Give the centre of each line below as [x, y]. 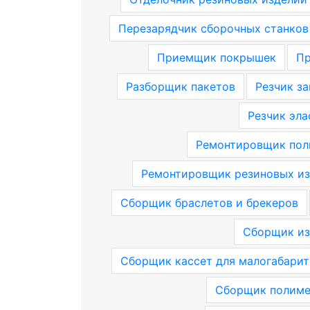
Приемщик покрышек [216, 57]
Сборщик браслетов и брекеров [209, 203]
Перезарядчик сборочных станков [213, 28]
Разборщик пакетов [181, 86]
